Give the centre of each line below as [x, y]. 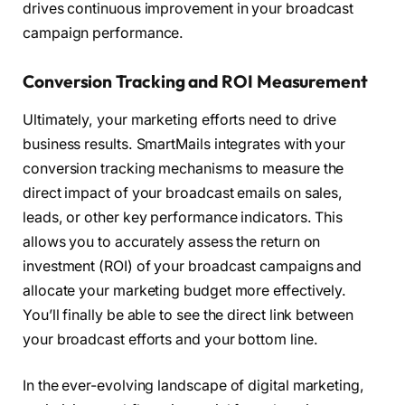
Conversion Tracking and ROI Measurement [195, 82]
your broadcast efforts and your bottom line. [170, 339]
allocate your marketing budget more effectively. [185, 290]
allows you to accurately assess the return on [172, 241]
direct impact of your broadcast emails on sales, [183, 193]
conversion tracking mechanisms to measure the [184, 168]
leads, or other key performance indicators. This [183, 217]
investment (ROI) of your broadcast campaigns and [193, 266]
